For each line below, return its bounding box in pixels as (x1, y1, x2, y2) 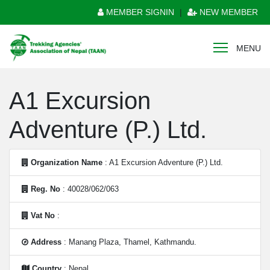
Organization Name (31, 158, 102, 167)
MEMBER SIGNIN (104, 7, 174, 17)
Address (31, 237, 61, 246)
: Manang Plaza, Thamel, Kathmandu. (61, 237, 196, 246)
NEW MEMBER (197, 7, 258, 17)
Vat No (31, 211, 55, 220)
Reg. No (31, 184, 60, 193)
